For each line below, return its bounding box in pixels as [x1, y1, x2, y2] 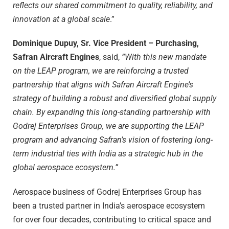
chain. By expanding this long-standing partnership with [13, 107, 211, 118]
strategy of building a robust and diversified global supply [13, 94, 216, 104]
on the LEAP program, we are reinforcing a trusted [13, 66, 189, 76]
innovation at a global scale [13, 14, 110, 24]
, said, [99, 52, 122, 62]
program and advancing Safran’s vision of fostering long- [13, 135, 213, 145]
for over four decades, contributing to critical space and [13, 215, 211, 224]
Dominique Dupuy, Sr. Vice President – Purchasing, [13, 38, 199, 49]
